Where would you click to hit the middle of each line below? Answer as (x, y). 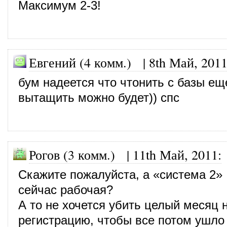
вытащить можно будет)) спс (99, 98)
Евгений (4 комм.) (80, 62)
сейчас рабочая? (66, 190)
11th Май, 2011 (175, 154)
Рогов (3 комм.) (72, 154)
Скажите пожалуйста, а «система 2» (120, 175)
